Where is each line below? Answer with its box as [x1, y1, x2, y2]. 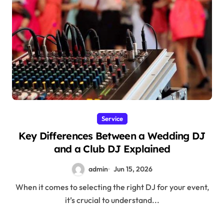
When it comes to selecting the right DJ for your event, [15, 181, 23, 192]
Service [101, 114, 123, 122]
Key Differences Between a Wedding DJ [18, 129, 205, 142]
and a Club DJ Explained [53, 142, 170, 155]
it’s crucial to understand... [64, 194, 159, 205]
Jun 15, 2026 [113, 164, 152, 173]
